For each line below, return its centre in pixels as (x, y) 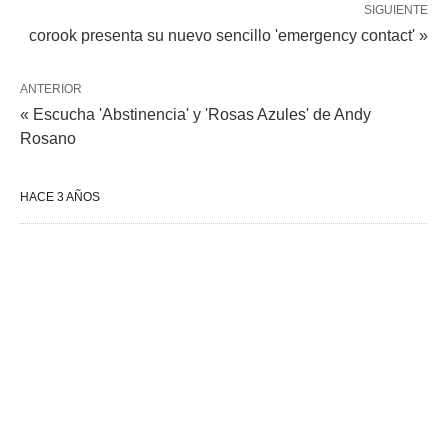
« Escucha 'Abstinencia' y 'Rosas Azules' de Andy (195, 114)
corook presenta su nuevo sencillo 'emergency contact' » (228, 35)
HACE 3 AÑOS (60, 197)
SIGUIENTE (396, 10)
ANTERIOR (51, 89)
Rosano (48, 138)
